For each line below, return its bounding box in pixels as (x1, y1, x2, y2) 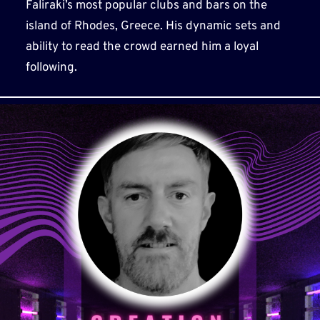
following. (25, 59, 77, 76)
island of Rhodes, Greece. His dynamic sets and (25, 18, 281, 34)
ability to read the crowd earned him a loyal (25, 39, 259, 55)
